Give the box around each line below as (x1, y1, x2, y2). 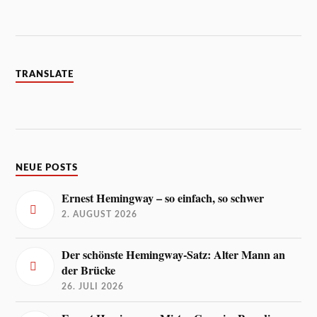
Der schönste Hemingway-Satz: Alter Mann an (62, 246, 286, 264)
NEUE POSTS (16, 163, 79, 173)
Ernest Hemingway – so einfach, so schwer (62, 190, 265, 207)
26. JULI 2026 (62, 282, 125, 292)
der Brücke (62, 262, 116, 279)
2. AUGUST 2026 (62, 210, 138, 219)
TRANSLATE (16, 70, 74, 79)
